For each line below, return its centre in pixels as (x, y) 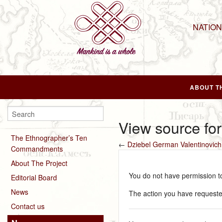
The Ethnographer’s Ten (49, 138)
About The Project (39, 163)
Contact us (28, 206)
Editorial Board (34, 177)
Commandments (37, 148)
